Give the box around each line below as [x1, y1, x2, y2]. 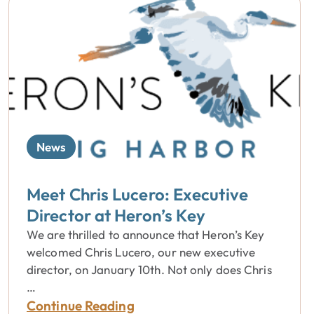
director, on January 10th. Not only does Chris [27, 262, 272, 277]
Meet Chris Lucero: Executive [27, 184, 248, 205]
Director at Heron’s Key [27, 205, 206, 226]
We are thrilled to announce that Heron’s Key [27, 227, 265, 242]
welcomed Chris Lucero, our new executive [27, 245, 256, 259]
